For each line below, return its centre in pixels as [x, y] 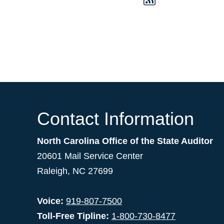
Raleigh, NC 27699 [75, 171]
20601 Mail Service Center [90, 156]
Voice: [50, 201]
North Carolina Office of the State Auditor [125, 141]
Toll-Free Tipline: [73, 216]
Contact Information [115, 119]
